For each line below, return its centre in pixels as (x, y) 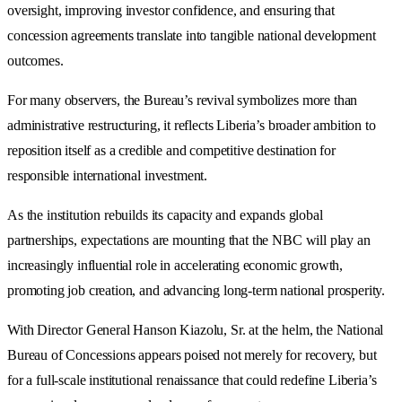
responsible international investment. (108, 175)
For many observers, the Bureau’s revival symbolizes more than (183, 100)
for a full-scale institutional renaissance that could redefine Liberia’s (192, 380)
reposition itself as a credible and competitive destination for (171, 150)
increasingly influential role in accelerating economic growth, (175, 265)
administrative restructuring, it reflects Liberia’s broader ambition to (192, 125)
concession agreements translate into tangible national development (192, 35)
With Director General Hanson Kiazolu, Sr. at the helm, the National (196, 329)
